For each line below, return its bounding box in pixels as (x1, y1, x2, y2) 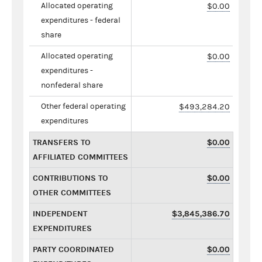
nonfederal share (41, 80, 103, 90)
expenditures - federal (41, 15, 120, 25)
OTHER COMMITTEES (33, 187, 111, 198)
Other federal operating (41, 101, 126, 111)
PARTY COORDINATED (33, 244, 114, 254)
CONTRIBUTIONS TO (33, 173, 108, 183)
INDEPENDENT (33, 208, 87, 219)
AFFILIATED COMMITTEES (33, 151, 128, 162)
